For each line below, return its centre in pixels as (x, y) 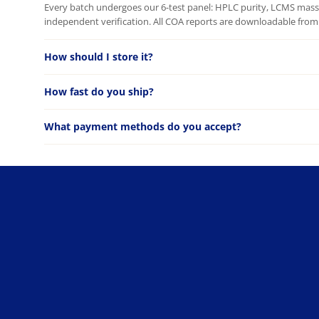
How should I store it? (99, 57)
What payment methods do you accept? (143, 126)
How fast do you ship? (99, 91)
